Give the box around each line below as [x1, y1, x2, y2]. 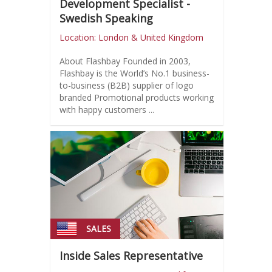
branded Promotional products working [59, 92, 214, 104]
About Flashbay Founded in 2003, [59, 55, 123, 67]
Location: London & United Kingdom [59, 32, 203, 44]
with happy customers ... [59, 104, 154, 116]
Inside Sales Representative [59, 248, 203, 263]
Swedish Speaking [59, 11, 153, 26]
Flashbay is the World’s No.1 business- [59, 67, 209, 80]
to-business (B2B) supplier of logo [59, 80, 194, 92]
